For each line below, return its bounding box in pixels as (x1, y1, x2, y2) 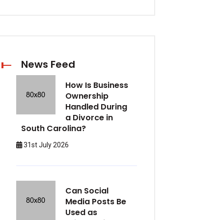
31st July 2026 (22, 141, 69, 149)
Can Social (65, 185, 109, 196)
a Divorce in (65, 112, 113, 123)
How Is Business (65, 80, 128, 91)
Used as (65, 207, 97, 218)
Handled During (65, 101, 127, 112)
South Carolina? (21, 123, 86, 134)
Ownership (65, 90, 109, 102)
